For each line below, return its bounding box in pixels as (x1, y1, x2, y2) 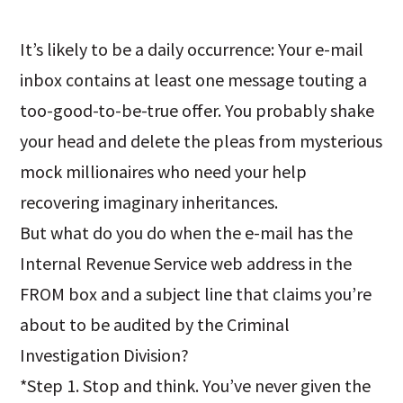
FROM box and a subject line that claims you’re (20, 282, 372, 305)
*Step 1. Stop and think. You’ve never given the (20, 374, 372, 397)
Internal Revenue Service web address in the (20, 252, 353, 274)
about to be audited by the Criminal (20, 313, 291, 336)
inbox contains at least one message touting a (20, 68, 368, 91)
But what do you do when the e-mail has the (20, 221, 354, 244)
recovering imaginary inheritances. (20, 191, 279, 213)
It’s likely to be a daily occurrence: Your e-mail (20, 38, 364, 60)
